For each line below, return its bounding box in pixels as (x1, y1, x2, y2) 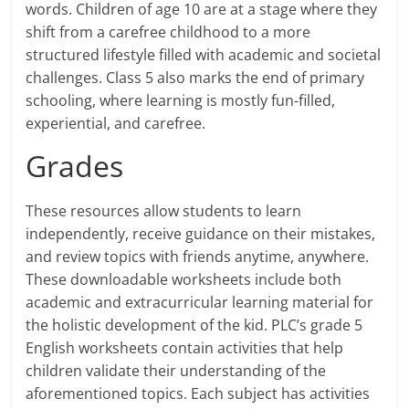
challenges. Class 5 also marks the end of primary (26, 68, 365, 89)
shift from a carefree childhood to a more (26, 22, 311, 43)
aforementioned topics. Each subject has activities (26, 383, 371, 404)
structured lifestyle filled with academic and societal (26, 45, 382, 66)
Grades (26, 146, 124, 186)
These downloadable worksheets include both (26, 269, 342, 290)
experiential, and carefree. (26, 113, 206, 134)
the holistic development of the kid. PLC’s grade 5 (26, 315, 363, 336)
